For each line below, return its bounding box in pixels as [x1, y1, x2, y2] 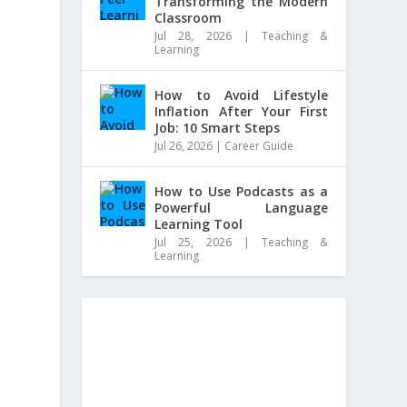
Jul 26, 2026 [154, 138, 213, 154]
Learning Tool [154, 215, 243, 233]
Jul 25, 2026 [154, 234, 232, 250]
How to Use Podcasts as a [154, 183, 328, 200]
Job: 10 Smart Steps [154, 119, 281, 136]
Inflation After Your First [154, 103, 328, 120]
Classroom [154, 9, 223, 26]
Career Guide [224, 138, 294, 154]
